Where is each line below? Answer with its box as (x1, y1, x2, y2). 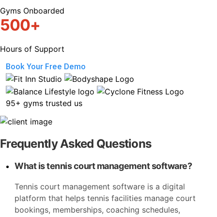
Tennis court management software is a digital (15, 181, 185, 191)
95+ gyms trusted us (6, 98, 82, 108)
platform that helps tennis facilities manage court (15, 193, 196, 203)
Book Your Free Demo (6, 61, 86, 73)
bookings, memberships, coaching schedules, (15, 204, 180, 215)
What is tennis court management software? (15, 160, 192, 171)
